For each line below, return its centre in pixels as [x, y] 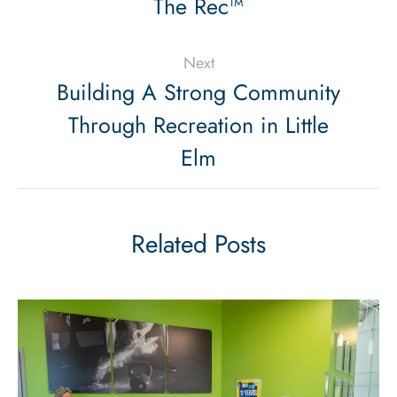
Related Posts [198, 244]
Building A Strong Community [198, 92]
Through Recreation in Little [198, 125]
